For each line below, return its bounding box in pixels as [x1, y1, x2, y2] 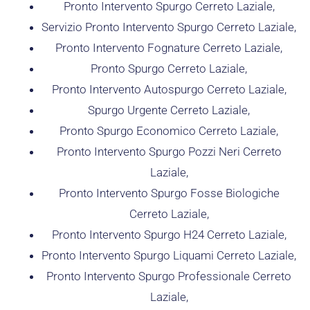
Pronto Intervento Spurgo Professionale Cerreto [46, 269, 291, 284]
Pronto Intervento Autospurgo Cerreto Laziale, [51, 82, 286, 97]
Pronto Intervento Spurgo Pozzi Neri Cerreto [56, 145, 282, 159]
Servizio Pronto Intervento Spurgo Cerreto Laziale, [42, 20, 296, 35]
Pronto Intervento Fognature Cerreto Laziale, [55, 41, 282, 55]
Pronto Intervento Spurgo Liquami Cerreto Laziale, [42, 248, 296, 263]
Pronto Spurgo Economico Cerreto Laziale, [60, 124, 278, 138]
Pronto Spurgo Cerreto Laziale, [91, 62, 247, 76]
